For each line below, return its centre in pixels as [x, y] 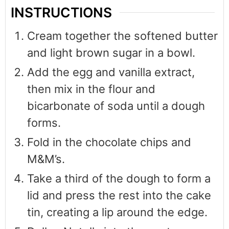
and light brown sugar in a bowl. [111, 53]
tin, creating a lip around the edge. [117, 212]
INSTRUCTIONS [61, 13]
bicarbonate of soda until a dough [116, 106]
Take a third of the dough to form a [119, 179]
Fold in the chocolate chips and [109, 142]
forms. [44, 123]
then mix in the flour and [91, 89]
